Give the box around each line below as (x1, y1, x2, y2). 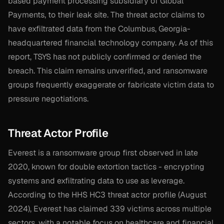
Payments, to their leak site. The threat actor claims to (8, 9, 204, 20)
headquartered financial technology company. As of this (8, 37, 213, 48)
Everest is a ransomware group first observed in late (8, 147, 198, 158)
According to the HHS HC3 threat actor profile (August (8, 189, 206, 200)
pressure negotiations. (8, 93, 88, 104)
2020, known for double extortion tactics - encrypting (8, 161, 204, 172)
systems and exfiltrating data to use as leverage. (8, 175, 184, 186)
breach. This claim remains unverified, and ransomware (8, 65, 207, 76)
